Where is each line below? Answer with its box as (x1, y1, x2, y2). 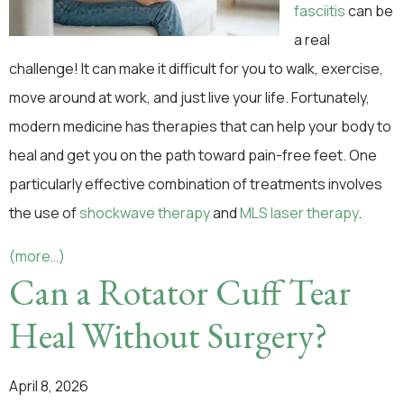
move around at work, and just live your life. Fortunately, (9, 87, 370, 107)
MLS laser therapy (240, 203, 358, 223)
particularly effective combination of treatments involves (9, 174, 382, 194)
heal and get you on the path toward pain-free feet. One (9, 145, 377, 165)
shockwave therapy (79, 203, 210, 223)
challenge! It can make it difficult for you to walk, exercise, (9, 59, 383, 78)
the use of (9, 203, 79, 223)
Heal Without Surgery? (9, 312, 328, 359)
